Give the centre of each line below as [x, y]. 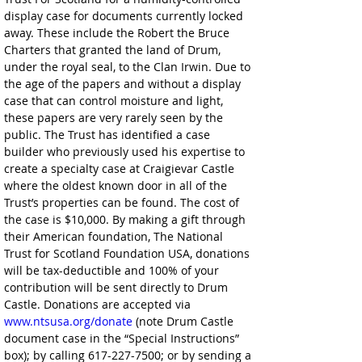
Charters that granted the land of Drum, [114, 50]
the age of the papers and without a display [124, 84]
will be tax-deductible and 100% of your [113, 270]
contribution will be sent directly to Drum [118, 287]
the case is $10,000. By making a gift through [126, 219]
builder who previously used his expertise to [126, 152]
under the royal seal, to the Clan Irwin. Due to [129, 67]
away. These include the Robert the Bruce [118, 33]
